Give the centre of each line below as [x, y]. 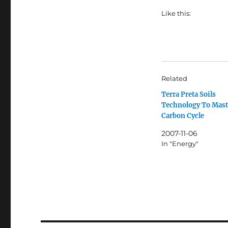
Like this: [176, 13]
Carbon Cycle [182, 116]
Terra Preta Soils [188, 95]
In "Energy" [180, 144]
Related [174, 79]
